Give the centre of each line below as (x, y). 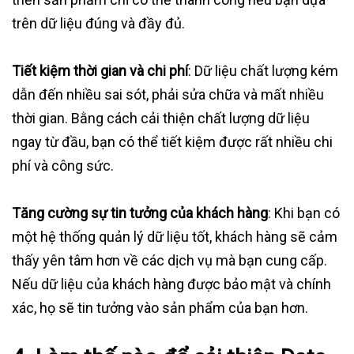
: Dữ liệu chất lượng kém (263, 71)
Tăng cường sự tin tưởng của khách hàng (140, 213)
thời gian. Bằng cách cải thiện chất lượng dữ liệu (161, 119)
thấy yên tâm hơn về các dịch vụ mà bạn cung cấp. (169, 261)
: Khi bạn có (304, 213)
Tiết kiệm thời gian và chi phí (100, 71)
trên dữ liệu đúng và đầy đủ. (98, 24)
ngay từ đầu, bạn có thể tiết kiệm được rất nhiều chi (172, 142)
